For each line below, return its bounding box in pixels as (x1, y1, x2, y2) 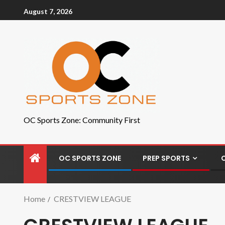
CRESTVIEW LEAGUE (54, 194, 131, 203)
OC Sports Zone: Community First (24, 115, 140, 125)
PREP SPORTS (143, 153, 190, 163)
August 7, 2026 (24, 7, 72, 16)
